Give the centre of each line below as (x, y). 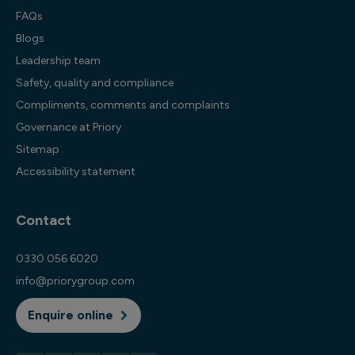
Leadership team (58, 61)
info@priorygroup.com (75, 281)
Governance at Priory (69, 127)
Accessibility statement (76, 172)
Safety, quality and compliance (95, 83)
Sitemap (38, 149)
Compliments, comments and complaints (123, 105)
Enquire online (71, 315)
